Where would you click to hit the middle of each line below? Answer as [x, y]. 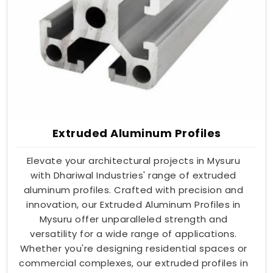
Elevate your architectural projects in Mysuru [133, 160]
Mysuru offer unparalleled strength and [133, 219]
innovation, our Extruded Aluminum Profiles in [133, 204]
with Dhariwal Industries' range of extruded [133, 175]
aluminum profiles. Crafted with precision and [133, 190]
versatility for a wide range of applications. [133, 233]
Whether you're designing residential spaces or [133, 248]
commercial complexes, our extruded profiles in [133, 263]
